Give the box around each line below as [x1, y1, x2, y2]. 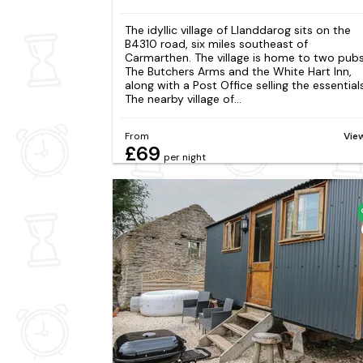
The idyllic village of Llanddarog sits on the [124, 23, 351, 38]
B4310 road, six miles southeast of [124, 36, 308, 52]
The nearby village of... [124, 92, 241, 107]
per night [163, 150, 206, 164]
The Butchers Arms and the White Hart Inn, [124, 64, 352, 79]
